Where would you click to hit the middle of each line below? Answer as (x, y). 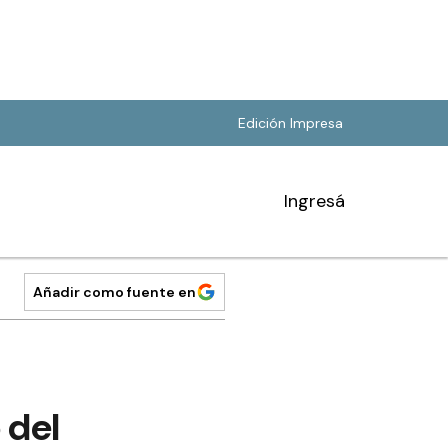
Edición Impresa (290, 123)
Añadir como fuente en (114, 292)
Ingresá (314, 201)
